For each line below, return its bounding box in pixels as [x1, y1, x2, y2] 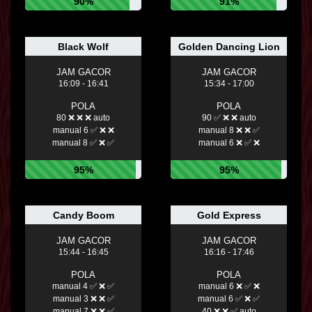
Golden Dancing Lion [178, 41, 280, 53]
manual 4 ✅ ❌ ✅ [52, 281, 114, 292]
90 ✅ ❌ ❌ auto [201, 113, 256, 123]
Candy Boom [52, 210, 114, 221]
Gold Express [196, 210, 261, 221]
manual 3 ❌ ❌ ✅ [52, 294, 114, 304]
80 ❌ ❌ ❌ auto [56, 113, 110, 123]
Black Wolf [58, 41, 109, 53]
